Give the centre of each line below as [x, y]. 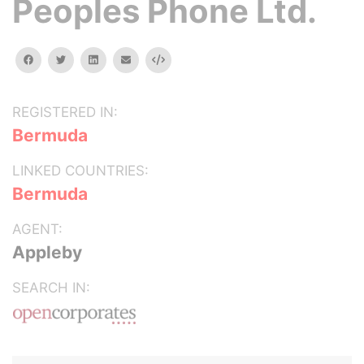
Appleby [47, 252]
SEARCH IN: [51, 288]
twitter [82, 59]
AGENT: [37, 229]
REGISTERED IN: [65, 112]
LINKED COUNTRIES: [80, 171]
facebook [56, 59]
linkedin [115, 59]
